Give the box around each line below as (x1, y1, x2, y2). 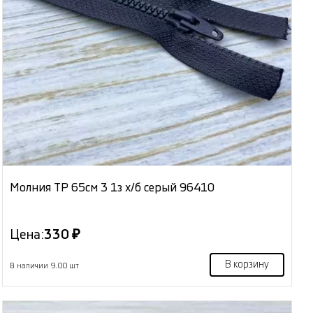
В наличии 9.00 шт (10, 262, 80, 270)
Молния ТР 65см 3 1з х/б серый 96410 (10, 182, 215, 194)
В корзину (224, 260, 269, 270)
